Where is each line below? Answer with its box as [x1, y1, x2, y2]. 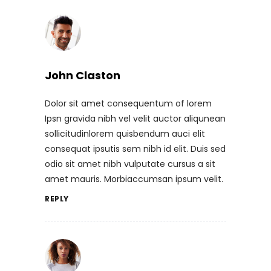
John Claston [45, 67, 120, 83]
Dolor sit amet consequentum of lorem [45, 97, 212, 109]
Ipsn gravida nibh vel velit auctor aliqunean [45, 112, 226, 125]
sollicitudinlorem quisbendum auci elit [45, 127, 205, 140]
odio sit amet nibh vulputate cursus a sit [45, 157, 215, 170]
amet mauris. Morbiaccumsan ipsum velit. [45, 172, 223, 185]
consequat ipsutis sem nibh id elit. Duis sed [45, 142, 226, 155]
